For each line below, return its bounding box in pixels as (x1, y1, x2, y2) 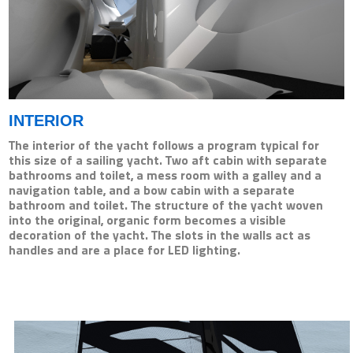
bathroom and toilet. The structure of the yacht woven (9, 198, 324, 214)
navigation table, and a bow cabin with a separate (9, 183, 295, 199)
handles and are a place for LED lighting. (9, 243, 241, 258)
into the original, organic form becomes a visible (9, 213, 287, 229)
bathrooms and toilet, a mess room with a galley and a (9, 168, 322, 184)
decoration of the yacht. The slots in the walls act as (9, 228, 311, 243)
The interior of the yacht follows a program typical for (9, 138, 320, 154)
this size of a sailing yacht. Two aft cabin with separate (9, 153, 328, 169)
